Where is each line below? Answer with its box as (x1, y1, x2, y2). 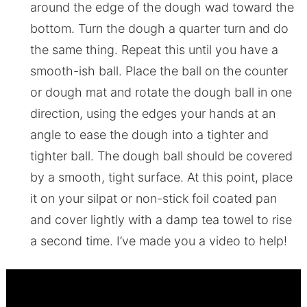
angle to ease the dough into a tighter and (29, 127, 269, 142)
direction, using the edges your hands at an (29, 106, 275, 121)
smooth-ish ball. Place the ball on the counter (29, 63, 288, 78)
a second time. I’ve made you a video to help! (29, 233, 287, 248)
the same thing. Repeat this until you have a (29, 42, 278, 57)
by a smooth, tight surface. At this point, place (29, 169, 293, 184)
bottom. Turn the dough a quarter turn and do (29, 21, 288, 36)
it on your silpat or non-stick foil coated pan (29, 191, 277, 206)
